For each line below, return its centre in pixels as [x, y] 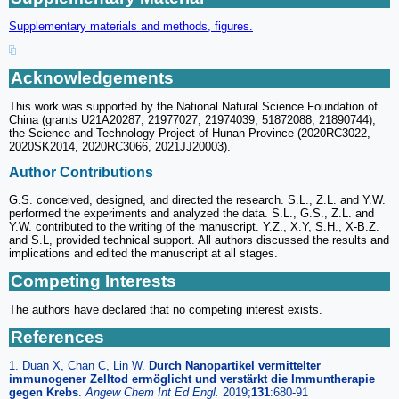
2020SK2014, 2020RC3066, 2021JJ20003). [120, 147]
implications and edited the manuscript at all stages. [143, 253]
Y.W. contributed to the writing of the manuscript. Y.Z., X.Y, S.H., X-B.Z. [194, 226]
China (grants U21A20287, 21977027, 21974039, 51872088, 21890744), [192, 120]
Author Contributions [81, 173]
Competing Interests [94, 281]
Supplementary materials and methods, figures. [131, 26]
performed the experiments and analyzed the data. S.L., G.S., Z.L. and [191, 213]
